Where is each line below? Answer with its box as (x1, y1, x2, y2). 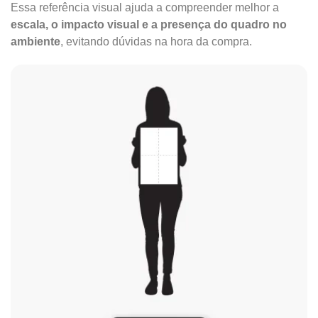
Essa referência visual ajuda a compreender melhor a (11, 1, 279, 13)
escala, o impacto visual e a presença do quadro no (11, 18, 287, 31)
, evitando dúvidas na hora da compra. (60, 35, 252, 48)
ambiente (11, 35, 60, 48)
